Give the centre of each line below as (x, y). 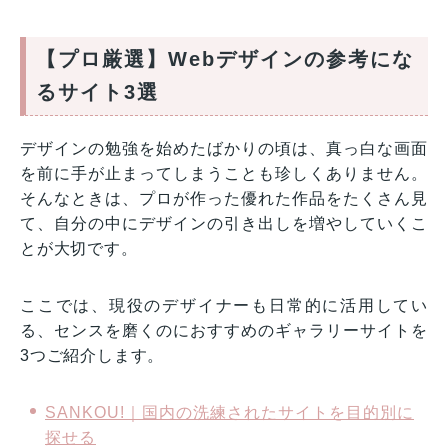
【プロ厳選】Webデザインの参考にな (225, 58)
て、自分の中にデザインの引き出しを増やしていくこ (224, 223)
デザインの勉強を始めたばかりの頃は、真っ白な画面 (224, 148)
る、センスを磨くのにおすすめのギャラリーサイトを (224, 330)
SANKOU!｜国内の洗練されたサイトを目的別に (229, 412)
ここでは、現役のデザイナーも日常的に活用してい (224, 305)
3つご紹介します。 (92, 355)
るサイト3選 (97, 91)
